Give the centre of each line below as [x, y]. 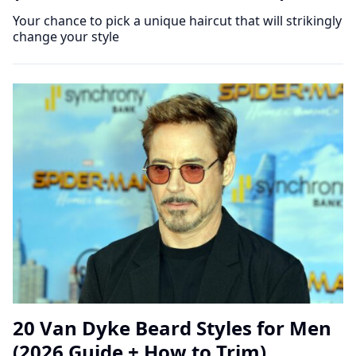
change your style [66, 36]
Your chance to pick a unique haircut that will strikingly [177, 20]
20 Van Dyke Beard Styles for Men [172, 327]
